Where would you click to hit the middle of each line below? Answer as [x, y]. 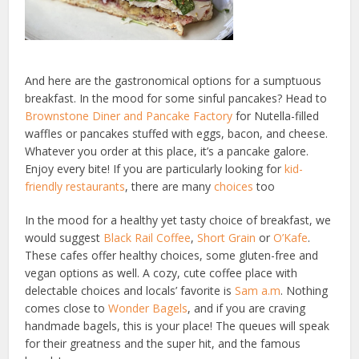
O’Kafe [291, 238]
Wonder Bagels [148, 308]
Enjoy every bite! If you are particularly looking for [155, 169]
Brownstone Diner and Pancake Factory [129, 116]
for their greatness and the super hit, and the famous [163, 343]
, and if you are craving [247, 308]
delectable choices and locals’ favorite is [130, 290]
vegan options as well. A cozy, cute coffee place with [161, 273]
